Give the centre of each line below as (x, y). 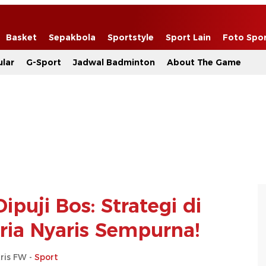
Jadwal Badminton (114, 62)
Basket (21, 37)
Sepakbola (72, 37)
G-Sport (44, 62)
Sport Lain (188, 37)
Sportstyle (131, 37)
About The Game (204, 62)
